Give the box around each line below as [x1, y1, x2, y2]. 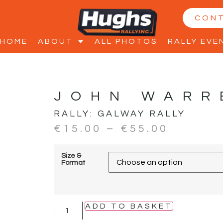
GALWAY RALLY [97, 109, 186, 119]
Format [61, 158, 85, 166]
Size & [61, 151, 81, 159]
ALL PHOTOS [95, 37, 158, 45]
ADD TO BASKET [85, 202, 173, 210]
